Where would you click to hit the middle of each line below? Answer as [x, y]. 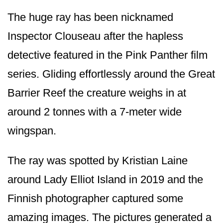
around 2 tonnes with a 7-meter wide [95, 111]
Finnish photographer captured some [95, 198]
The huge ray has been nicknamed [90, 17]
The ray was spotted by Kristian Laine [98, 160]
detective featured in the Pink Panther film [108, 55]
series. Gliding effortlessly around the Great [111, 74]
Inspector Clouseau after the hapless [95, 36]
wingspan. [32, 130]
